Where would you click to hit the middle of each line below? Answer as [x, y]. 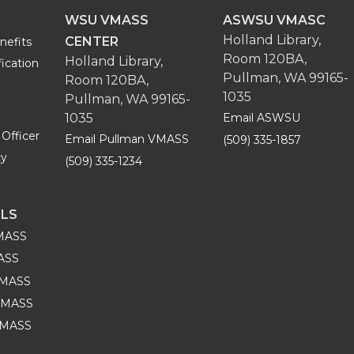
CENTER [92, 41]
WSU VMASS [107, 20]
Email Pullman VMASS [127, 139]
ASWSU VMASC [274, 20]
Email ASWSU [262, 118]
